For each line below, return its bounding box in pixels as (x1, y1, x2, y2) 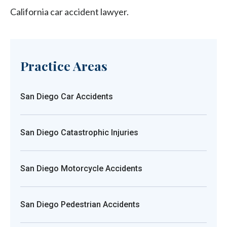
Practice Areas (20, 57, 107, 74)
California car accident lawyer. (10, 6, 129, 17)
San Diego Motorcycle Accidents (20, 163, 142, 173)
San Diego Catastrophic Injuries (20, 127, 138, 137)
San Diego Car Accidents (20, 91, 113, 101)
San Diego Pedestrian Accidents (20, 199, 140, 209)
